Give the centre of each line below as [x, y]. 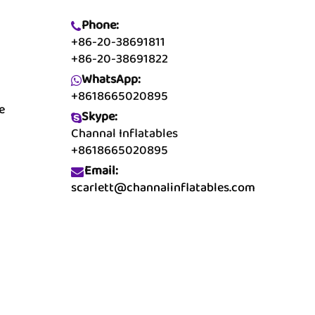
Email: [100, 171]
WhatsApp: [111, 80]
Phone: [100, 26]
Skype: [99, 117]
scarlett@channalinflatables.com [163, 188]
